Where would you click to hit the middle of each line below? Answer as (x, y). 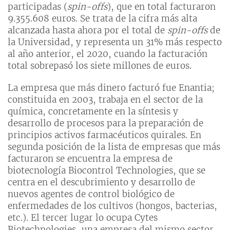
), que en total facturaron (161, 7)
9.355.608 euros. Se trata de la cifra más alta (102, 19)
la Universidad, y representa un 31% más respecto (115, 42)
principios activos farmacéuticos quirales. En (104, 135)
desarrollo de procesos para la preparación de (106, 123)
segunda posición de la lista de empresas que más (114, 147)
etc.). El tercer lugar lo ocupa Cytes (83, 218)
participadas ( (37, 7)
